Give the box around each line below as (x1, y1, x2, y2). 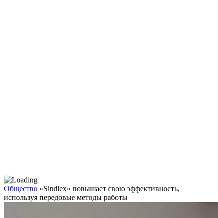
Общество (4, 184, 37, 193)
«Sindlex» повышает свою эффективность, (39, 184, 180, 193)
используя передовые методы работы (4, 193, 127, 201)
